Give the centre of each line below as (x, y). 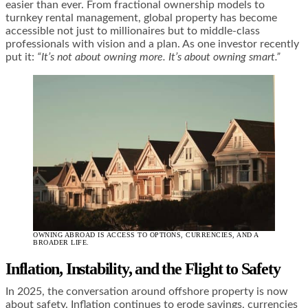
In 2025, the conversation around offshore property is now (147, 292)
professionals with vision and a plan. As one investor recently (152, 44)
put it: (21, 57)
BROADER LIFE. (61, 243)
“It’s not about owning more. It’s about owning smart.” (159, 57)
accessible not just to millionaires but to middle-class (133, 31)
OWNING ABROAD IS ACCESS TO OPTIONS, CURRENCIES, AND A (146, 235)
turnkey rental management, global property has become (141, 18)
